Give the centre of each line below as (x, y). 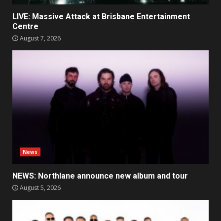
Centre (25, 27)
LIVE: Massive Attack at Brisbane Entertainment (101, 17)
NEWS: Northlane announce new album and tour (100, 176)
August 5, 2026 (39, 188)
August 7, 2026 (39, 38)
